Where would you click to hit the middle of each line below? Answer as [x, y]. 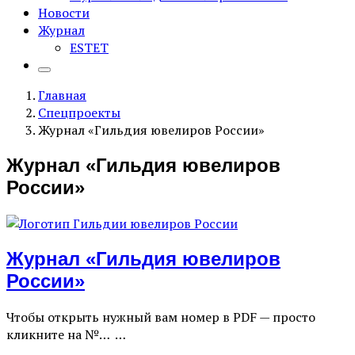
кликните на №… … [66, 334]
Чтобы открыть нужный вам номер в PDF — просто [161, 317]
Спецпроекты [79, 113]
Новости [64, 13]
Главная [62, 95]
